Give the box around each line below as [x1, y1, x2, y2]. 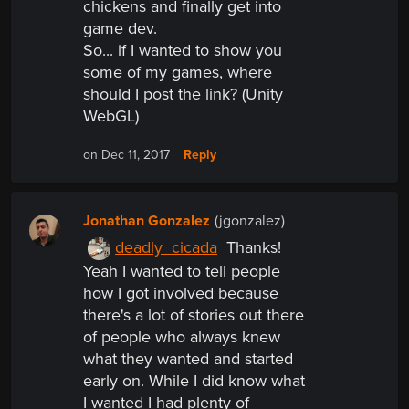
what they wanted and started [83, 349, 293, 370]
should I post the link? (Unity [83, 84, 283, 105]
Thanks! [222, 237, 281, 258]
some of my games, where [83, 62, 272, 83]
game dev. [83, 18, 157, 39]
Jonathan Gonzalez [83, 212, 210, 231]
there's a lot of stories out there [83, 305, 304, 326]
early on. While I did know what [83, 371, 305, 392]
